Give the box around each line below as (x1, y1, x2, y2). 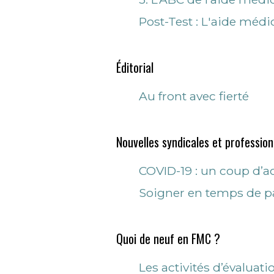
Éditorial (116, 58, 154, 76)
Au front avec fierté (139, 89, 249, 103)
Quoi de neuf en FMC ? (116, 229, 220, 248)
